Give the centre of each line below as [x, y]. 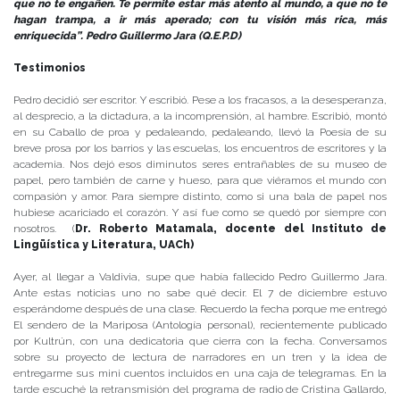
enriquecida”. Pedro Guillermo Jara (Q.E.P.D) [127, 36]
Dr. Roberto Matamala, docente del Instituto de [231, 229]
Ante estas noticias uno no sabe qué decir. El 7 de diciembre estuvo [200, 293]
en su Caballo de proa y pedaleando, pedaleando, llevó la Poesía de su [200, 133]
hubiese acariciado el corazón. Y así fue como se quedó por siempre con [200, 213]
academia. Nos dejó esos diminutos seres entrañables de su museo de [200, 165]
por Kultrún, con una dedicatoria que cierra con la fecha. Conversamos [200, 342]
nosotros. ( [44, 229]
